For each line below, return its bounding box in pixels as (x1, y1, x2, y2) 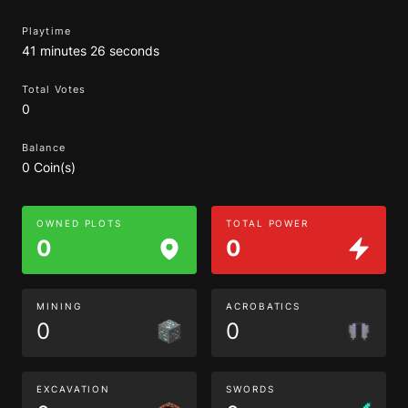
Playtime (22, 25, 71, 37)
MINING (36, 301, 82, 311)
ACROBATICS (226, 301, 301, 311)
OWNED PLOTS (36, 218, 123, 229)
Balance (22, 141, 66, 154)
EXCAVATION (36, 383, 111, 394)
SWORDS (226, 383, 275, 394)
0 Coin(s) (22, 159, 76, 175)
